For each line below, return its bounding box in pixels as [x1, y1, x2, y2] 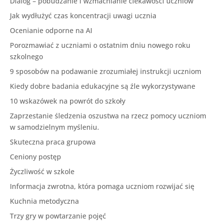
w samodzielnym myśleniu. [10, 122, 99, 132]
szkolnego [10, 51, 43, 61]
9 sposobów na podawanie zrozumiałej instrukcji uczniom [10, 66, 201, 76]
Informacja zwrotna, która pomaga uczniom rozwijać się [10, 181, 194, 191]
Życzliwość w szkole [10, 166, 74, 176]
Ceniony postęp [10, 151, 61, 161]
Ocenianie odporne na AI [10, 25, 92, 35]
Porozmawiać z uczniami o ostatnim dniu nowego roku [10, 40, 190, 50]
